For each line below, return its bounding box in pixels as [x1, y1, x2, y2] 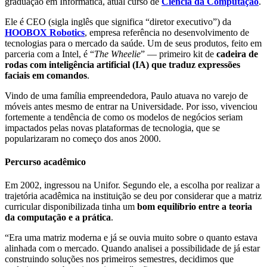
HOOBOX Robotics [5, 27, 85, 38]
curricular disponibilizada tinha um [5, 201, 137, 212]
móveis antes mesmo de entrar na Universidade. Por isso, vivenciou [5, 101, 257, 111]
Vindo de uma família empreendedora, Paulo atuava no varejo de [5, 90, 248, 101]
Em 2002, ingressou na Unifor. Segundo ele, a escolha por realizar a [5, 180, 260, 191]
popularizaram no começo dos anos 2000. [5, 133, 161, 144]
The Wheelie [94, 48, 141, 59]
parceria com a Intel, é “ [5, 48, 94, 59]
